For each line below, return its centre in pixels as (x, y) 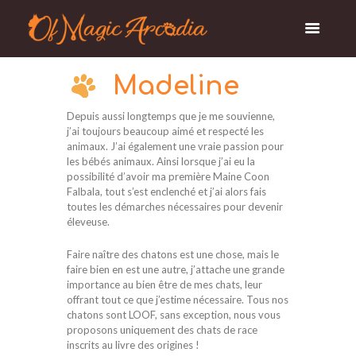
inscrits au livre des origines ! (133, 344)
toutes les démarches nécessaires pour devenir (175, 206)
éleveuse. (88, 221)
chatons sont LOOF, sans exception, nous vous (174, 314)
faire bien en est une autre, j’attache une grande (176, 269)
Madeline (176, 87)
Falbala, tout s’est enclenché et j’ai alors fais (166, 191)
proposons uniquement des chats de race (162, 329)
